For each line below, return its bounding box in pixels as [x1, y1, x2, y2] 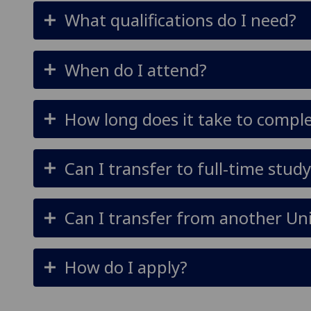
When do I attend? [64, 58, 207, 81]
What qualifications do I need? [64, 8, 296, 32]
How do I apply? [64, 255, 187, 279]
